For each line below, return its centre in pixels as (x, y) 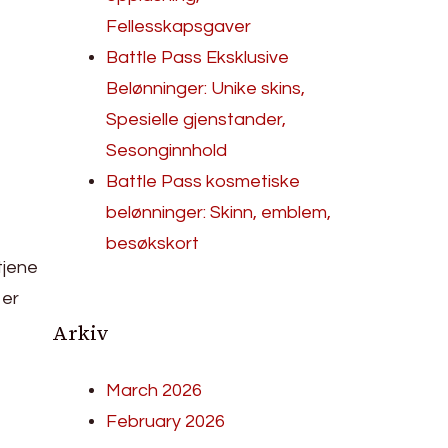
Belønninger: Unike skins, (206, 88)
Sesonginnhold (167, 150)
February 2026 (166, 421)
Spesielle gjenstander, (196, 119)
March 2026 (154, 390)
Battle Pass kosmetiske (203, 181)
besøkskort (153, 243)
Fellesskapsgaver (179, 26)
